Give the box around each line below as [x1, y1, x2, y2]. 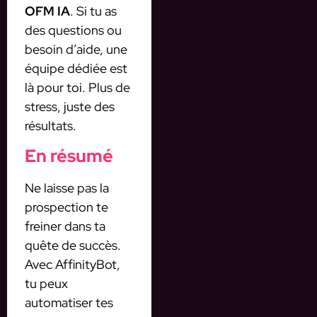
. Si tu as [70, 3, 117, 20]
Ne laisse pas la [25, 179, 109, 196]
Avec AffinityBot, [25, 255, 120, 272]
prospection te [25, 198, 108, 215]
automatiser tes [25, 294, 113, 311]
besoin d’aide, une [25, 41, 127, 58]
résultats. [25, 117, 76, 134]
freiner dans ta [25, 217, 105, 234]
